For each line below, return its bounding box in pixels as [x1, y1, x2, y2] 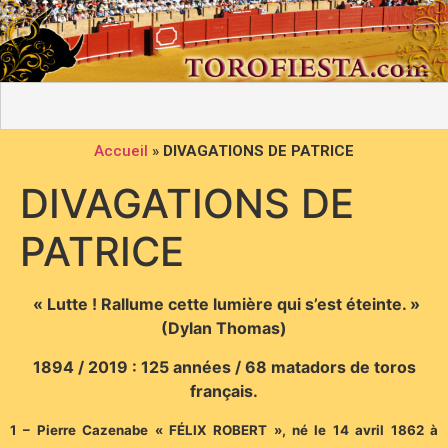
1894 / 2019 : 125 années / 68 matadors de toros [32, 356, 416, 377]
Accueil [94, 142, 148, 161]
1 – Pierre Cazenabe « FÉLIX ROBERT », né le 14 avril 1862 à [10, 422, 438, 439]
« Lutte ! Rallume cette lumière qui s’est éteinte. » [33, 294, 420, 315]
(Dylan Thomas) [161, 318, 287, 339]
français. [190, 380, 258, 401]
